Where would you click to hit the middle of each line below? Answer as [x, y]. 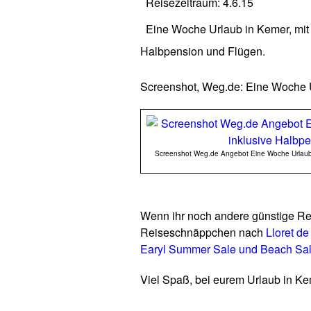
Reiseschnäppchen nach [203, 232]
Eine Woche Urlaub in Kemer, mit [227, 29]
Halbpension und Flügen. [203, 51]
